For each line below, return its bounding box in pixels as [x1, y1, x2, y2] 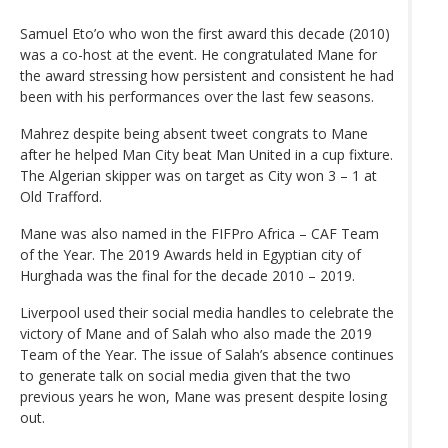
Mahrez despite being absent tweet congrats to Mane [20, 123, 368, 143]
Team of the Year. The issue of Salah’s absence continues [20, 344, 394, 364]
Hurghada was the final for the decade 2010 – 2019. [20, 265, 355, 285]
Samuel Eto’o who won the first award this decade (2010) [20, 23, 390, 43]
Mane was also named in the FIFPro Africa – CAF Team [20, 223, 379, 243]
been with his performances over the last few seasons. [20, 86, 374, 106]
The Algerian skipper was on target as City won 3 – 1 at [20, 165, 377, 185]
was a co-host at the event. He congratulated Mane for [20, 44, 377, 64]
